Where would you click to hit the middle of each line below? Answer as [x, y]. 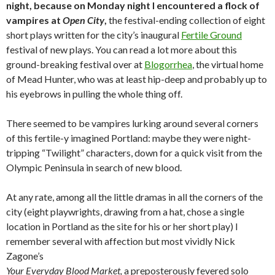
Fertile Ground [211, 35]
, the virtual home [228, 64]
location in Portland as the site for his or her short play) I [122, 226]
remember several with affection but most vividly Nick [121, 241]
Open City [83, 20]
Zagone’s [25, 256]
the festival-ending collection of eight [186, 20]
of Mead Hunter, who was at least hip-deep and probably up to [137, 79]
